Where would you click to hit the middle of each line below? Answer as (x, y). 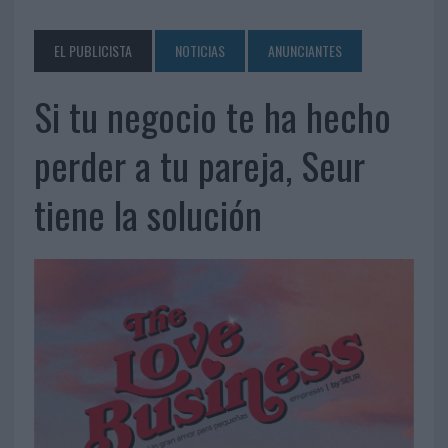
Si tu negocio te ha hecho (212, 116)
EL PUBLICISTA (92, 51)
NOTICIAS (199, 51)
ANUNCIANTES (304, 51)
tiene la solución (147, 214)
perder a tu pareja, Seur (199, 165)
